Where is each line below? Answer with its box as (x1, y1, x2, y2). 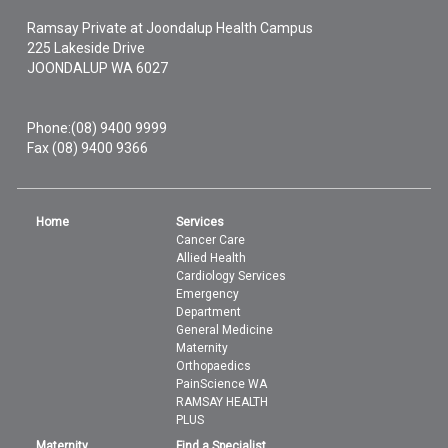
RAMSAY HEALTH (176, 394, 269, 409)
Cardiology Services (176, 268, 287, 283)
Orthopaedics (176, 358, 252, 373)
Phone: (27, 119, 72, 136)
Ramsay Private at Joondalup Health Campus (27, 19, 314, 36)
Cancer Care (176, 232, 246, 247)
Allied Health (176, 250, 247, 265)
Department (176, 304, 242, 319)
